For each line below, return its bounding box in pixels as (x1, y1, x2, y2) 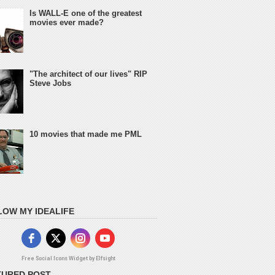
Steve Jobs (29, 78, 72, 88)
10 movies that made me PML (29, 129, 142, 139)
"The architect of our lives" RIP (29, 69, 148, 79)
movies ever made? (29, 18, 104, 28)
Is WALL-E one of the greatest (29, 9, 142, 18)
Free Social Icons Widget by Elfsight (21, 255, 115, 261)
